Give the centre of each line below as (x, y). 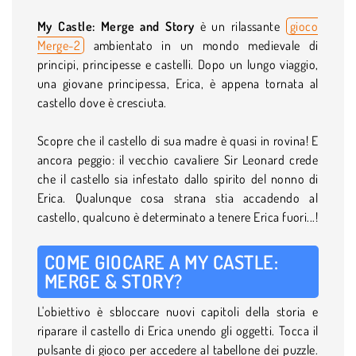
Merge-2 (59, 45)
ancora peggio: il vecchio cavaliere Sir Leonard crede (178, 159)
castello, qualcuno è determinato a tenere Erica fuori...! (178, 217)
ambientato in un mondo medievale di (201, 45)
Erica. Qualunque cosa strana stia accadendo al (178, 197)
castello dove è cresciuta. (102, 102)
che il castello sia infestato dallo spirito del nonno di (178, 178)
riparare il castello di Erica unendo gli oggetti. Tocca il (178, 330)
